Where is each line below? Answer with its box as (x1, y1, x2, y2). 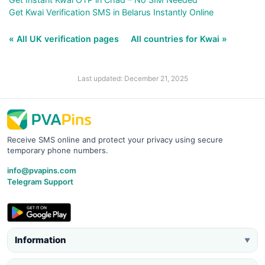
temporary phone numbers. (7, 146, 108, 156)
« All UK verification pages (9, 34, 121, 44)
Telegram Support (7, 177, 73, 187)
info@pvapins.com (7, 166, 76, 176)
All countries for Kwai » (131, 34, 227, 44)
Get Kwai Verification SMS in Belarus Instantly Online (9, 7, 214, 18)
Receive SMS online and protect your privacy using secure (7, 135, 223, 145)
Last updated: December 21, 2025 (77, 74, 188, 83)
